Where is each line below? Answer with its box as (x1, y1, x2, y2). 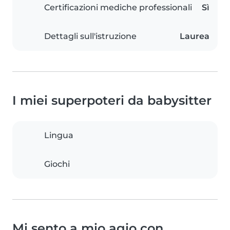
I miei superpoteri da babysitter (12, 93, 212, 108)
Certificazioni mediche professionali (44, 3, 192, 13)
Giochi (44, 159, 70, 169)
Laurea (180, 31, 209, 42)
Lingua (44, 130, 73, 141)
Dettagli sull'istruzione (44, 31, 137, 42)
